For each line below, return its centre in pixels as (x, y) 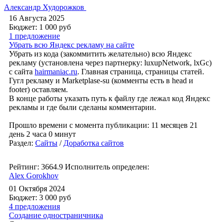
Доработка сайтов (94, 143)
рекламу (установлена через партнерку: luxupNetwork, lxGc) (110, 63)
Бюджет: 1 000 (34, 27)
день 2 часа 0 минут (42, 134)
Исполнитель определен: (107, 167)
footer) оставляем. (38, 89)
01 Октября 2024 (37, 189)
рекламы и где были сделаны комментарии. (83, 107)
